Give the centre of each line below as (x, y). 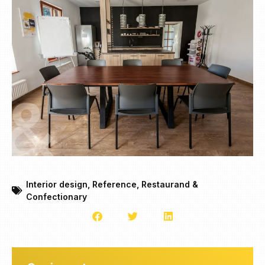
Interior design (57, 184)
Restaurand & (170, 184)
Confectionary (56, 196)
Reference (114, 184)
